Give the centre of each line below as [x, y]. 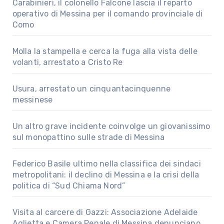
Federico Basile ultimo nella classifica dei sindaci [106, 163]
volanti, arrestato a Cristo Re [67, 62]
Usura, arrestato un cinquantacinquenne [91, 88]
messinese [32, 99]
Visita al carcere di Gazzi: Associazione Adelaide [105, 212]
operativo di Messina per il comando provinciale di [107, 13]
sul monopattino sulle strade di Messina [88, 137]
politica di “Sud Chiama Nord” [69, 185]
